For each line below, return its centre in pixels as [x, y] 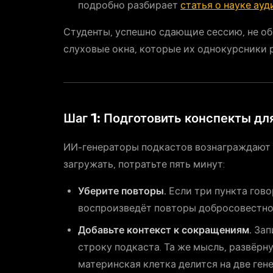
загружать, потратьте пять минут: [144, 164]
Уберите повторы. [122, 191]
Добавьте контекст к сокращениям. [165, 230]
